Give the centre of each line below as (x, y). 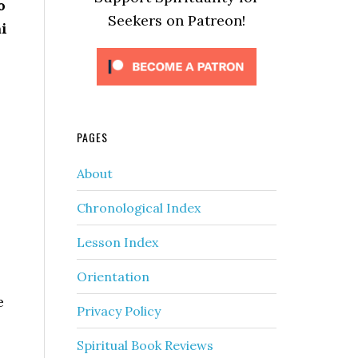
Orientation (113, 276)
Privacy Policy (119, 311)
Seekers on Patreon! (177, 20)
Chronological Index (139, 208)
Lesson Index (117, 242)
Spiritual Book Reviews (145, 345)
